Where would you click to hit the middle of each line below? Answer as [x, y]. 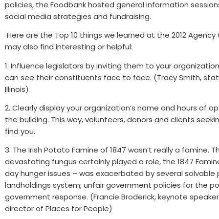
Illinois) [17, 89]
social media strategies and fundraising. [78, 16]
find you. [20, 131]
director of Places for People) [59, 209]
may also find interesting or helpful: [69, 47]
